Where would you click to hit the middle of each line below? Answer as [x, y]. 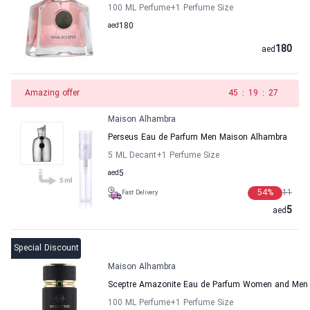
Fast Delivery [140, 193]
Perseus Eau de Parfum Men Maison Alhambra [198, 138]
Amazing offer [52, 93]
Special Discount [46, 248]
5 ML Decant [132, 156]
